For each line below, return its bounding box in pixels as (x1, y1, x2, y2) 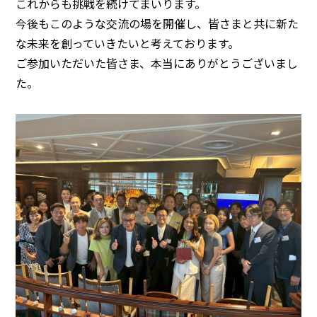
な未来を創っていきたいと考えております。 (16, 35, 240, 52)
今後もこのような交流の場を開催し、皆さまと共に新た (16, 15, 299, 32)
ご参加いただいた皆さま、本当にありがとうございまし (16, 54, 299, 71)
